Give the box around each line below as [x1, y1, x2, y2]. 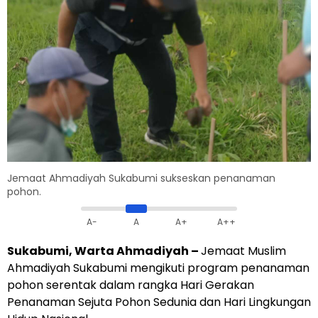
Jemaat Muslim [201, 243, 286, 260]
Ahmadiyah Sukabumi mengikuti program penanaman [7, 260, 309, 277]
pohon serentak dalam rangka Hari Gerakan [7, 277, 254, 294]
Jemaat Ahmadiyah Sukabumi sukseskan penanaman [7, 171, 275, 186]
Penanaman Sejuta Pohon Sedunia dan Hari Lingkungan [7, 294, 311, 311]
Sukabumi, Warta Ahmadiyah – [7, 243, 201, 260]
